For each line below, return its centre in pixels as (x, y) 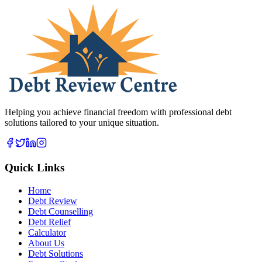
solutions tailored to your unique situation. (82, 123)
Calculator (47, 232)
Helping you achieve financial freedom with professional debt (118, 112)
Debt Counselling (61, 211)
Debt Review (53, 201)
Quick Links (35, 167)
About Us (46, 243)
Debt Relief (49, 222)
